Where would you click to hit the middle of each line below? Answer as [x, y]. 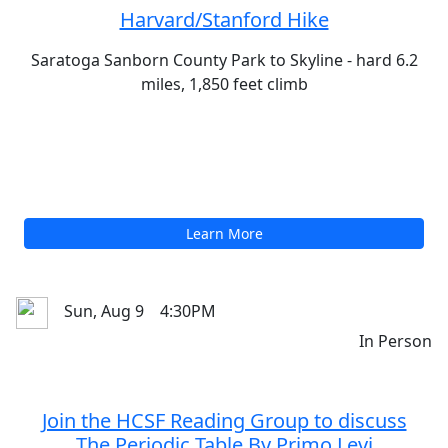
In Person [395, 90]
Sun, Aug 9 [104, 60]
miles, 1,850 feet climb [224, 234]
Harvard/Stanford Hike [224, 169]
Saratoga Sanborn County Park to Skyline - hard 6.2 [224, 210]
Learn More [224, 383]
